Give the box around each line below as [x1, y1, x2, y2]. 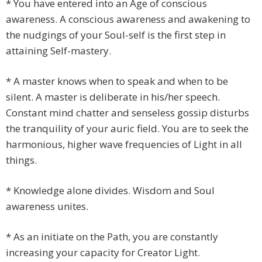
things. [6, 153, 37, 167]
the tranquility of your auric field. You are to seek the [6, 122, 249, 136]
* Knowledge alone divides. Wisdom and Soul [6, 184, 215, 198]
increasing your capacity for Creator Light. [6, 246, 200, 260]
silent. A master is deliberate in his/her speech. [6, 90, 220, 104]
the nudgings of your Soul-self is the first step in [6, 28, 226, 42]
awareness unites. [6, 199, 88, 213]
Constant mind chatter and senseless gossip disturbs [6, 106, 249, 120]
